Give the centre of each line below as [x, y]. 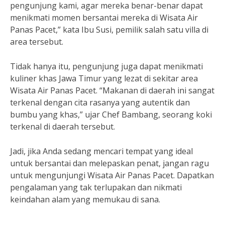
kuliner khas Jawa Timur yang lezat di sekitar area [104, 78]
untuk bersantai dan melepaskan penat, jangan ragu [109, 163]
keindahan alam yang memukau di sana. [85, 199]
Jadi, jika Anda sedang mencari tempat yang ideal [101, 151]
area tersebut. [37, 42]
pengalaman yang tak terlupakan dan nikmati [96, 187]
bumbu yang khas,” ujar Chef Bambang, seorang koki [111, 115]
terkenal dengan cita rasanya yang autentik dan [100, 102]
